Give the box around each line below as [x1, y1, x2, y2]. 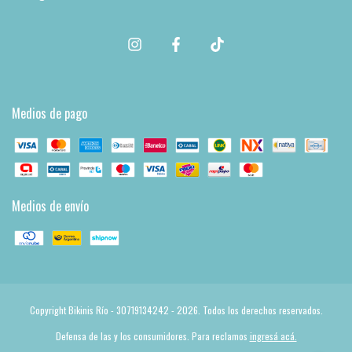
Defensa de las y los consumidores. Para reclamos [55, 328, 247, 343]
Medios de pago [12, 103, 87, 123]
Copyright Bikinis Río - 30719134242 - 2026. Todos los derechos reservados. [29, 302, 323, 317]
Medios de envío [12, 196, 89, 215]
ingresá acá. [249, 328, 297, 343]
